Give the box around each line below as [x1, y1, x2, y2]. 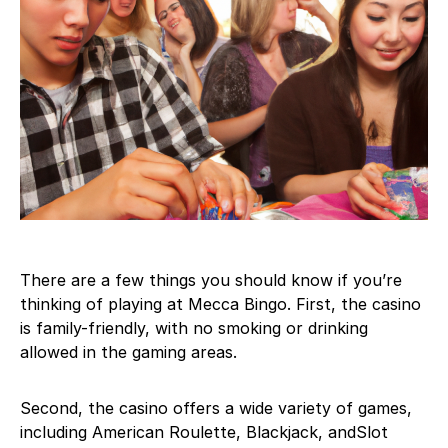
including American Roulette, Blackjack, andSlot [20, 422, 388, 442]
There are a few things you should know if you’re [20, 270, 402, 290]
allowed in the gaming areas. [20, 342, 237, 362]
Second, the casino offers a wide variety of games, [20, 398, 412, 418]
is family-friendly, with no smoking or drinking [20, 318, 368, 338]
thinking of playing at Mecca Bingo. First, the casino [20, 294, 421, 314]
